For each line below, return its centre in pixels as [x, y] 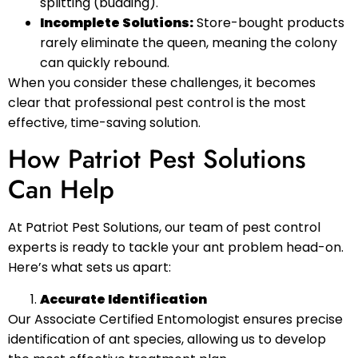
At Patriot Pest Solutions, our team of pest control [164, 228]
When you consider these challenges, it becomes [162, 82]
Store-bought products [269, 22]
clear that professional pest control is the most [157, 102]
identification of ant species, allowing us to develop [167, 339]
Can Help [61, 190]
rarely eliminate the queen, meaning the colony [189, 42]
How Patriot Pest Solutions [157, 159]
